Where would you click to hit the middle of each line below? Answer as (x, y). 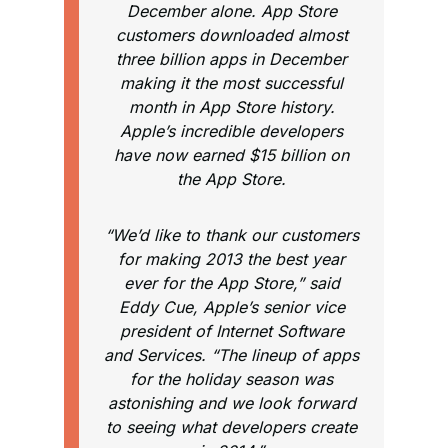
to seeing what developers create (231, 427)
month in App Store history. (231, 107)
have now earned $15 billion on (231, 155)
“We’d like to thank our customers (231, 235)
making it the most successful (231, 83)
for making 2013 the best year (231, 259)
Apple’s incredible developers (231, 131)
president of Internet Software (231, 331)
